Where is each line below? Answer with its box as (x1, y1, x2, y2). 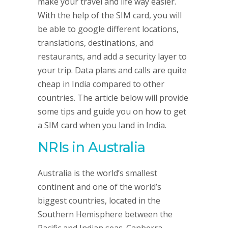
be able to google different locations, (38, 23, 179, 35)
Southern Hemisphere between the (38, 209, 173, 220)
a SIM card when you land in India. (38, 120, 166, 131)
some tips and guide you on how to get (38, 106, 186, 117)
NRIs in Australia (38, 139, 146, 156)
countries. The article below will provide (38, 92, 188, 103)
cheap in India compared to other (38, 78, 164, 90)
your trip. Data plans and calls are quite (38, 65, 187, 76)
